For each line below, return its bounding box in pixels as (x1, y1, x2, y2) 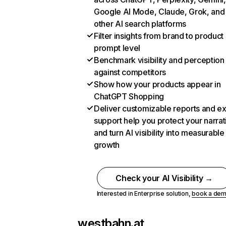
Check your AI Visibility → (116, 173, 213, 183)
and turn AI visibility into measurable (94, 128, 224, 138)
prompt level (94, 43, 141, 53)
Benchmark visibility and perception (94, 55, 224, 65)
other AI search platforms (94, 19, 186, 29)
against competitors (94, 67, 166, 77)
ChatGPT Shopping (94, 91, 164, 101)
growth (94, 140, 120, 150)
